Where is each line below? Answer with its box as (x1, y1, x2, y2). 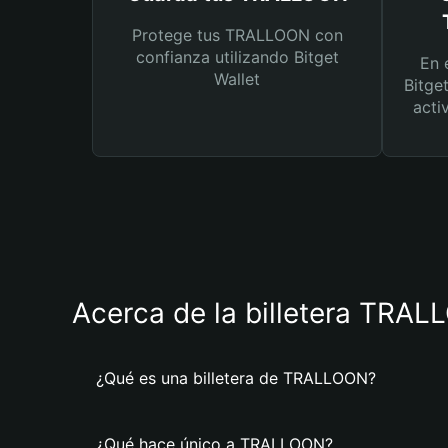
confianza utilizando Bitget (135, 47, 339, 67)
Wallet (214, 69, 260, 89)
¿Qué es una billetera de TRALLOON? (96, 368, 376, 388)
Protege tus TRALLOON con (131, 25, 343, 45)
